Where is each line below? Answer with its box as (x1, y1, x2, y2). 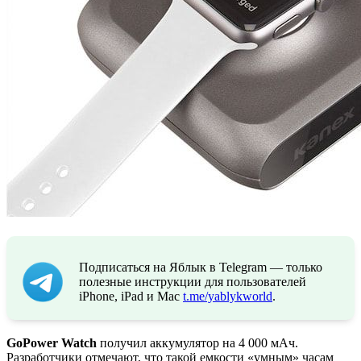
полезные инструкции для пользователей (79, 274, 306, 288)
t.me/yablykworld (183, 288, 272, 303)
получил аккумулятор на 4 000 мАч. (97, 335, 298, 350)
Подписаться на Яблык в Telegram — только (79, 259, 322, 274)
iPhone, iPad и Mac (79, 288, 183, 303)
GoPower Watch (6, 335, 97, 350)
